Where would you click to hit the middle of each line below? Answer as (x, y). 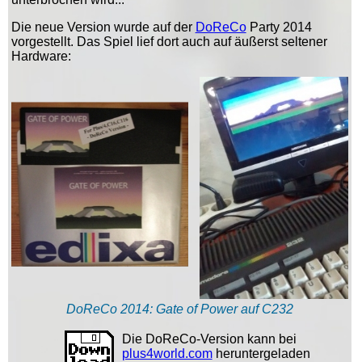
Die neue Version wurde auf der (103, 27)
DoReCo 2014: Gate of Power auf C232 (179, 309)
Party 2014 (279, 27)
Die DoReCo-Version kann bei (209, 339)
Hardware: (41, 56)
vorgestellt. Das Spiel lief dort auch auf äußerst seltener (169, 41)
